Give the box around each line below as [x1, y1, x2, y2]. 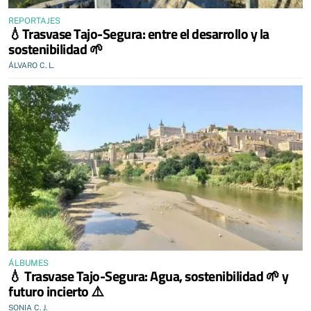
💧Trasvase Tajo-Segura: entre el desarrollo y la [8, 22, 269, 44]
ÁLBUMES [8, 258, 49, 268]
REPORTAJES [8, 15, 60, 26]
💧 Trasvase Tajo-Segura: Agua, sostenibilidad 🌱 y [8, 265, 288, 287]
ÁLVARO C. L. [8, 60, 54, 69]
